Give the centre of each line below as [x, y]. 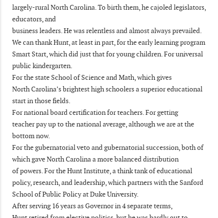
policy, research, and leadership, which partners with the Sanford [108, 182]
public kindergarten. [42, 65]
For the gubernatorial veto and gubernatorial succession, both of [108, 147]
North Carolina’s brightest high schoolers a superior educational [107, 89]
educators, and [34, 19]
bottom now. [31, 136]
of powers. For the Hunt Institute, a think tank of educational [102, 171]
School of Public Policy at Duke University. [75, 194]
